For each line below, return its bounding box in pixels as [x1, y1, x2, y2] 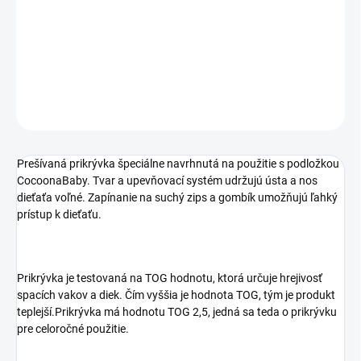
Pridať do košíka [123, 16, 204, 30]
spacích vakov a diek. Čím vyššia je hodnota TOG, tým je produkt [17, 288, 335, 302]
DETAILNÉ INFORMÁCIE [16, 65, 122, 77]
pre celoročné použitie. [17, 322, 129, 336]
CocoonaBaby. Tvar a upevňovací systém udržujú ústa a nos [17, 174, 317, 188]
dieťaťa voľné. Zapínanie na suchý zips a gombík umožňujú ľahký [17, 191, 338, 205]
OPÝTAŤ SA [212, 105, 261, 117]
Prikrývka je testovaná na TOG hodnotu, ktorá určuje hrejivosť [17, 272, 322, 285]
